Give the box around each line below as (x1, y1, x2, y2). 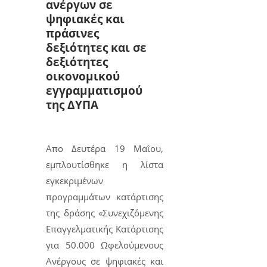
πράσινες (46, 25, 99, 42)
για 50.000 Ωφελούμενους (46, 239, 164, 252)
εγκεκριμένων (46, 175, 103, 187)
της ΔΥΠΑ (46, 97, 98, 113)
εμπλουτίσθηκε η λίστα (46, 159, 164, 171)
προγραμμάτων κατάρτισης (46, 191, 164, 203)
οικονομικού (46, 68, 120, 85)
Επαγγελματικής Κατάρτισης (46, 223, 164, 235)
